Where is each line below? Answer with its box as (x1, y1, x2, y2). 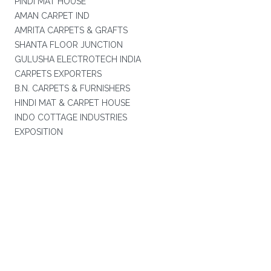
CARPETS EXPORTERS (14, 69, 102, 79)
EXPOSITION (14, 127, 63, 137)
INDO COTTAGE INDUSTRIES (14, 113, 127, 122)
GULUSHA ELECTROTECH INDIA (14, 54, 141, 64)
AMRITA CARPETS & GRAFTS (14, 25, 128, 35)
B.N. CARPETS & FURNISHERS (14, 83, 130, 93)
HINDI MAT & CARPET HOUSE (14, 98, 130, 108)
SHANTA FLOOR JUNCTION (14, 40, 123, 50)
